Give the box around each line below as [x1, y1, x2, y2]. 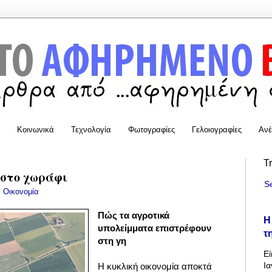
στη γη [98, 236, 127, 246]
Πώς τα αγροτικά [98, 210, 170, 221]
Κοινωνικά [17, 124, 54, 134]
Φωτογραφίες [128, 124, 175, 134]
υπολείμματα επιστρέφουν [98, 223, 212, 234]
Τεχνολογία [71, 124, 111, 134]
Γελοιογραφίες [192, 124, 242, 134]
